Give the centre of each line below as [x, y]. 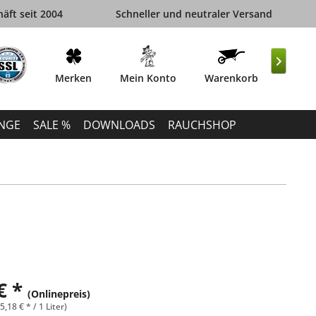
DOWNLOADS [119, 124]
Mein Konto [148, 78]
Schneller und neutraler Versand [194, 14]
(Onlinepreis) [59, 293]
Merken [73, 78]
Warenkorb [231, 78]
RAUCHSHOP [202, 124]
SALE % [52, 124]
